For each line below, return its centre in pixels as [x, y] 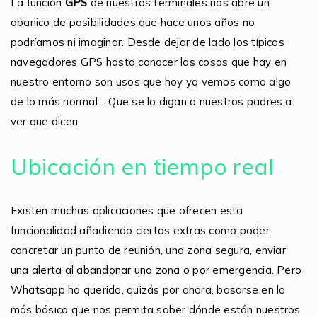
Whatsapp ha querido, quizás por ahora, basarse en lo [148, 289]
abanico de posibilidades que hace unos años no [133, 22]
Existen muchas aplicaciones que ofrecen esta [127, 210]
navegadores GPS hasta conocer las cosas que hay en [149, 62]
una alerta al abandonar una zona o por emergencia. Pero [156, 270]
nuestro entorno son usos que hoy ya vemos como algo [151, 81]
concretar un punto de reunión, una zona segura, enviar [148, 250]
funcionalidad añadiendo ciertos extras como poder [140, 230]
